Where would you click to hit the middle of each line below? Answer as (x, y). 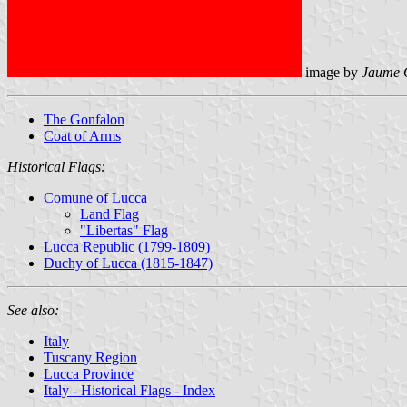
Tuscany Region (90, 357)
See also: (33, 310)
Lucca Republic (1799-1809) (127, 246)
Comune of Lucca (95, 197)
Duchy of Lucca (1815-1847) (128, 263)
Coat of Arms (82, 135)
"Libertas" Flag (124, 230)
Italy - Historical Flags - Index (129, 390)
